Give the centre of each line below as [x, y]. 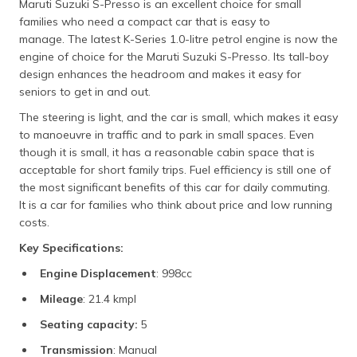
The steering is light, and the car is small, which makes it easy [178, 117]
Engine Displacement [98, 273]
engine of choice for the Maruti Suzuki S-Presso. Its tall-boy [174, 56]
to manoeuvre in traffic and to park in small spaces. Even [167, 134]
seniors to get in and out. [85, 91]
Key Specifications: [71, 247]
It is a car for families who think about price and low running [176, 204]
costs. [34, 222]
